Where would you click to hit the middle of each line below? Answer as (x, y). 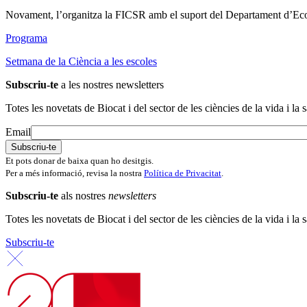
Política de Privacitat (183, 173)
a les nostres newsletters (111, 85)
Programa (26, 38)
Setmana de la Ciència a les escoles (81, 62)
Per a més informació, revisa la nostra (75, 173)
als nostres (83, 196)
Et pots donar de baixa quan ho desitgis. (79, 161)
